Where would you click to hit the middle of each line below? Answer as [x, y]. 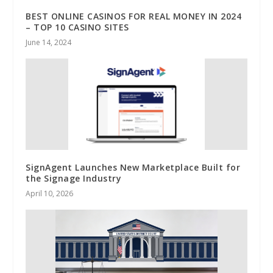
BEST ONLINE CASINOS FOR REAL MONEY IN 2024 [134, 16]
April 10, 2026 [50, 194]
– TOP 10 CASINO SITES [77, 27]
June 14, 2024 [49, 43]
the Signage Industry [74, 179]
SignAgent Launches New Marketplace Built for [133, 168]
